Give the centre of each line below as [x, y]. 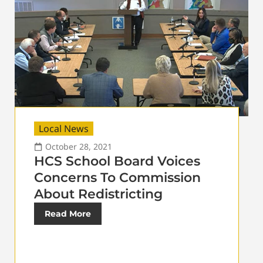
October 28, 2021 [79, 146]
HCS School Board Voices [117, 161]
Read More [68, 213]
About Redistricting [98, 194]
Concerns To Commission [117, 177]
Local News [64, 128]
